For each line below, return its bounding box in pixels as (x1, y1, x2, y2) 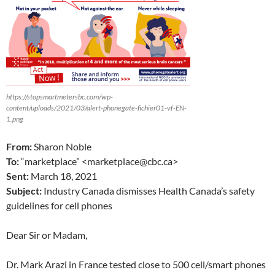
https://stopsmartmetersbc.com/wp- (6, 92, 113, 101)
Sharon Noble (32, 141, 91, 152)
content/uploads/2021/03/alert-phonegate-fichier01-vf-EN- (6, 103, 187, 112)
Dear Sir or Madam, (6, 229, 87, 241)
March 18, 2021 (29, 170, 97, 182)
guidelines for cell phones (6, 199, 112, 211)
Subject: (6, 185, 42, 196)
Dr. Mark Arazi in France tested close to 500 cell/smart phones (6, 258, 266, 270)
